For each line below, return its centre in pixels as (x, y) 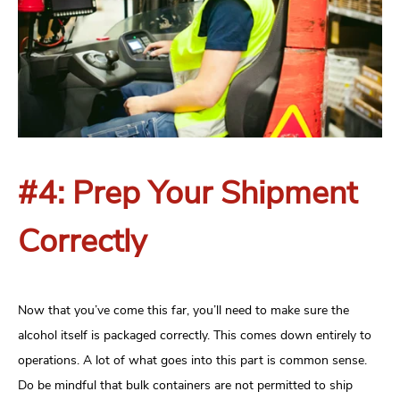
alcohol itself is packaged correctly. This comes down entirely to (195, 335)
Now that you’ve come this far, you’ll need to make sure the (183, 310)
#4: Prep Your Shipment (187, 193)
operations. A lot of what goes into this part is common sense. (192, 360)
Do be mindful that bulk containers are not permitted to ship (185, 385)
